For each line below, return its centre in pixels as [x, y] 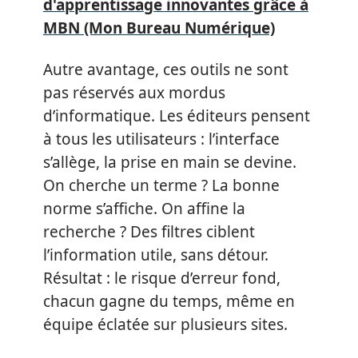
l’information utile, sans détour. [156, 255]
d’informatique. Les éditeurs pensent [177, 115]
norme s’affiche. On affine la [144, 208]
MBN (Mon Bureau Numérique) [159, 28]
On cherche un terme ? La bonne [161, 185]
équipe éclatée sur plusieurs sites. [165, 324]
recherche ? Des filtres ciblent [149, 231]
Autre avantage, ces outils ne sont [166, 69]
